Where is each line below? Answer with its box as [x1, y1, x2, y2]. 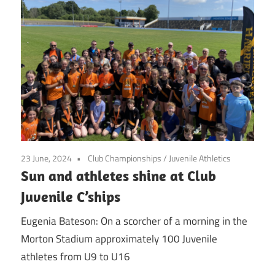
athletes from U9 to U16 [21, 249, 130, 265]
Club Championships [88, 151, 161, 165]
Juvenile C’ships [21, 187, 120, 206]
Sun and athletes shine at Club [21, 166, 216, 185]
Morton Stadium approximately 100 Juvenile [21, 231, 217, 247]
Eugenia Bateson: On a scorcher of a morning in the [21, 213, 247, 230]
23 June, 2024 [21, 151, 72, 165]
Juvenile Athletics [169, 151, 231, 165]
